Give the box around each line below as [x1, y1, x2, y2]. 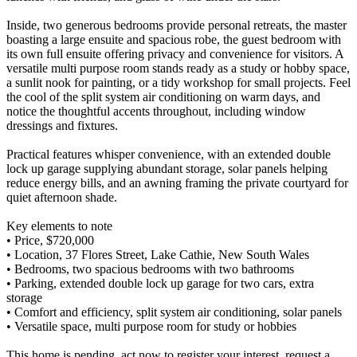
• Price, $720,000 [6, 233, 94, 248]
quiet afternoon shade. [6, 190, 117, 205]
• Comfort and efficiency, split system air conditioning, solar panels [6, 305, 342, 320]
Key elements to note [6, 219, 112, 233]
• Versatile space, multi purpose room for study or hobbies [6, 320, 296, 334]
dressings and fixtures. [6, 119, 118, 133]
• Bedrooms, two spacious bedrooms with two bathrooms [6, 262, 294, 277]
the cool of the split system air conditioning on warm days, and [6, 90, 320, 104]
